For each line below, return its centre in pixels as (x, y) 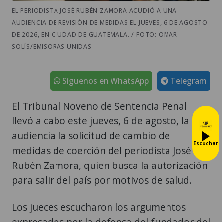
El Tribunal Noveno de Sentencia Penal (99, 106)
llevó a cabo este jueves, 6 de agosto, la (101, 120)
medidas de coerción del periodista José (102, 150)
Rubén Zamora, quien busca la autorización (110, 165)
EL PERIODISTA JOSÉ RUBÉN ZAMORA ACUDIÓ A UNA (95, 10)
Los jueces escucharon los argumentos (99, 207)
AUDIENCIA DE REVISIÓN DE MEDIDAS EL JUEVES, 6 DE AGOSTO (110, 22)
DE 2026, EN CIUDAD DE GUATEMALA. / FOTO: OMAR (95, 34)
